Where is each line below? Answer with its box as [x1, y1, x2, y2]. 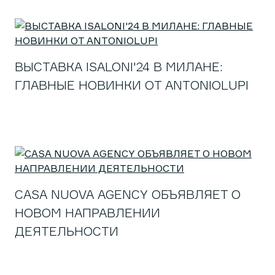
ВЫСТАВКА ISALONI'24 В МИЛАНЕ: [15, 59, 223, 74]
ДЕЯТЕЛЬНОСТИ [15, 223, 118, 239]
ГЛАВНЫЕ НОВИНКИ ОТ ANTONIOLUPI [15, 77, 249, 93]
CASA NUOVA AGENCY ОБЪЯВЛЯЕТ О [15, 187, 241, 202]
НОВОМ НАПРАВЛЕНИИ [15, 205, 160, 220]
